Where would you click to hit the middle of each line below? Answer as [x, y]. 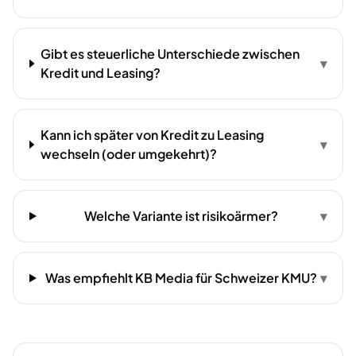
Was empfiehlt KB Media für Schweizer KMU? [182, 278]
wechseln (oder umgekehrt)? [128, 154]
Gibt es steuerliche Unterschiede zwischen [170, 54]
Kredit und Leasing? [101, 73]
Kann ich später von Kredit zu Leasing [152, 135]
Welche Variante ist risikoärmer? [182, 216]
